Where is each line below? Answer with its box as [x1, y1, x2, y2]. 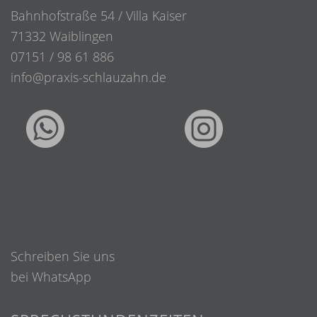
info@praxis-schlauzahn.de [11, 69, 166, 86]
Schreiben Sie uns [11, 248, 115, 265]
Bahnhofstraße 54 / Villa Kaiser [11, 7, 187, 25]
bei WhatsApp [11, 268, 91, 286]
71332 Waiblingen [11, 28, 113, 45]
